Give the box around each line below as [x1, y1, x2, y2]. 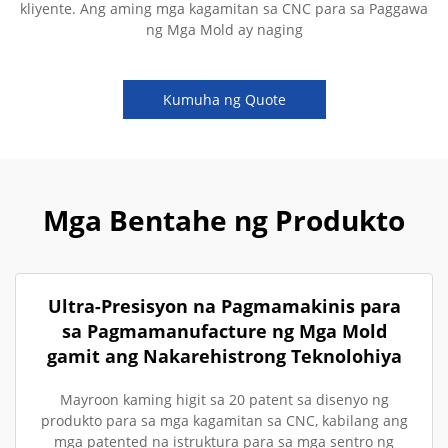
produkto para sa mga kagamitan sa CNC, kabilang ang [40, 411, 408, 430]
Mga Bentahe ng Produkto [43, 201, 405, 239]
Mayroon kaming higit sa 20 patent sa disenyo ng [59, 390, 389, 409]
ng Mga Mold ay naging [145, 20, 303, 39]
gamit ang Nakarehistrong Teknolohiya [46, 344, 402, 368]
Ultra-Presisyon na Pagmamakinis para [47, 294, 401, 318]
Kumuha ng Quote [162, 90, 286, 109]
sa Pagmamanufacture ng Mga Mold [61, 319, 387, 343]
